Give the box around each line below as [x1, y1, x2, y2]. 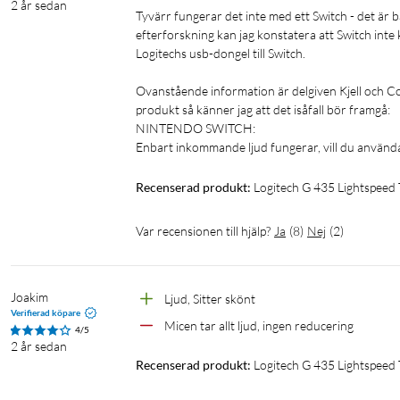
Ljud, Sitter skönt [164, 291, 255, 307]
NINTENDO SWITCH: [136, 121, 255, 137]
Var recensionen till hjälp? [136, 223, 271, 239]
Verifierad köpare [11, 307, 80, 319]
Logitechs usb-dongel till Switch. [136, 46, 305, 62]
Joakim [11, 289, 48, 305]
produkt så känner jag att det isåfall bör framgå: [136, 102, 390, 118]
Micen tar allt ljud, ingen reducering [164, 318, 354, 334]
